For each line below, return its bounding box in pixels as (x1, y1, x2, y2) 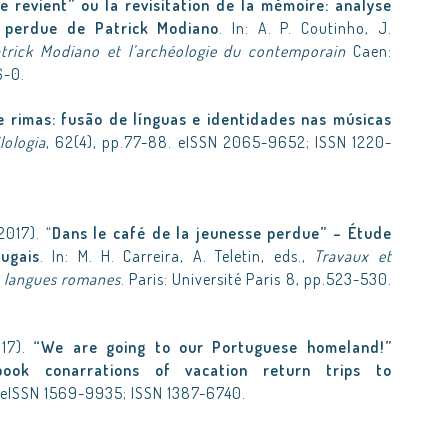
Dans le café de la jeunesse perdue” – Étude (51, 223, 392, 243)
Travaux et (314, 246, 392, 266)
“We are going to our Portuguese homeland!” (34, 337, 392, 357)
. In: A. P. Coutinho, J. (219, 18, 392, 38)
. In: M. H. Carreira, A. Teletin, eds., (39, 246, 315, 266)
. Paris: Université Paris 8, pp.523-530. (120, 269, 392, 289)
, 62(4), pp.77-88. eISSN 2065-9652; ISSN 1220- (46, 132, 392, 152)
